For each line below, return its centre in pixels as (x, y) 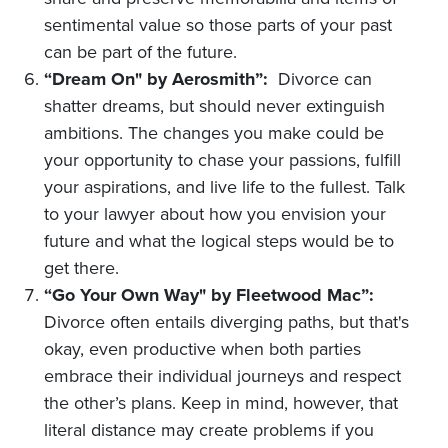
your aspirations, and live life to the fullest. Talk (224, 186)
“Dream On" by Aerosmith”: (161, 78)
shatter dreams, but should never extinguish (214, 105)
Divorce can (325, 78)
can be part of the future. (140, 51)
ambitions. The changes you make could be (214, 132)
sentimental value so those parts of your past (218, 24)
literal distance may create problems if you (209, 429)
